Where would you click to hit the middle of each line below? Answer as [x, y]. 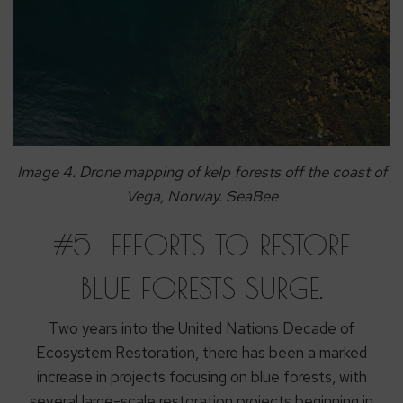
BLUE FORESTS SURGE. [201, 288]
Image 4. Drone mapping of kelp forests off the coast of [201, 172]
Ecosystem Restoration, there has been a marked [201, 353]
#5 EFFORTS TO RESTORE [201, 245]
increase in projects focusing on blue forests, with [201, 377]
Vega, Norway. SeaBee [201, 197]
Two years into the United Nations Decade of [201, 329]
